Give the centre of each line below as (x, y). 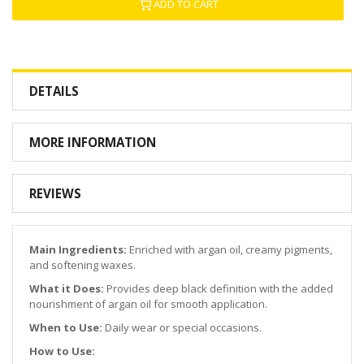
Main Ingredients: (78, 249)
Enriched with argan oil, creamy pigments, (230, 249)
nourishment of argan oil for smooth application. (148, 303)
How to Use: (62, 351)
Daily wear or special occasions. (182, 327)
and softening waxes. (82, 264)
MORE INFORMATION (93, 142)
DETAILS (54, 91)
